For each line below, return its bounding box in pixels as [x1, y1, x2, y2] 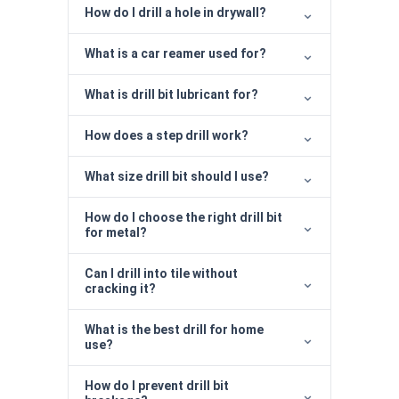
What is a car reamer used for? [85, 45, 266, 61]
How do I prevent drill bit [85, 378, 229, 393]
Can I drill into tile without [85, 265, 238, 281]
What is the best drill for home [85, 322, 264, 337]
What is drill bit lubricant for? [85, 86, 258, 102]
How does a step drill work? [85, 127, 248, 142]
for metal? [85, 224, 147, 240]
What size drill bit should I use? [85, 168, 269, 183]
